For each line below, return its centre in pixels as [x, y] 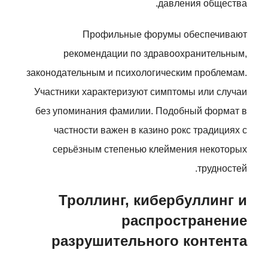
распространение [184, 220]
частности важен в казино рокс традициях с [150, 130]
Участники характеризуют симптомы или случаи [141, 92]
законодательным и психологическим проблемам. [137, 73]
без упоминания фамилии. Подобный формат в [141, 111]
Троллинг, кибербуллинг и [153, 200]
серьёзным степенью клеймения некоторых [150, 149]
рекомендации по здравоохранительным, [155, 54]
